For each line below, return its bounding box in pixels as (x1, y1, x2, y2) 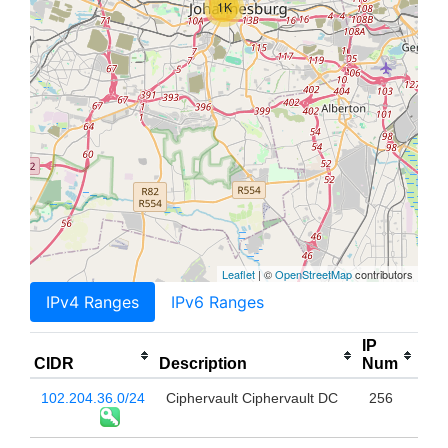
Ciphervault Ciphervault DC (165, 390, 338, 407)
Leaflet (222, 266, 255, 283)
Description (159, 355, 247, 373)
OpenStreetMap (275, 266, 352, 283)
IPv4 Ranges (46, 292, 139, 313)
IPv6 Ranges (171, 292, 264, 313)
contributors (352, 266, 413, 283)
